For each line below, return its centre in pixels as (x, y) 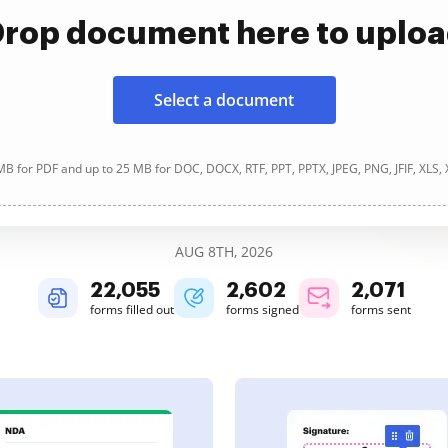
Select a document (224, 100)
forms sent (380, 309)
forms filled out (131, 309)
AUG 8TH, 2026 (224, 251)
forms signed (262, 309)
